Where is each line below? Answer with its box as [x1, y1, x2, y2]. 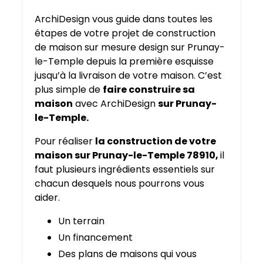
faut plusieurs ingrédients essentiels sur [35, 163, 215, 177]
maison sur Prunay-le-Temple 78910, [35, 149, 220, 163]
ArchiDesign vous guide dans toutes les [35, 12, 213, 26]
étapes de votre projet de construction [35, 26, 215, 41]
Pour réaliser [35, 134, 95, 149]
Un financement [58, 231, 133, 245]
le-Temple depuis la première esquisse [35, 55, 214, 69]
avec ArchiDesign [73, 97, 158, 111]
